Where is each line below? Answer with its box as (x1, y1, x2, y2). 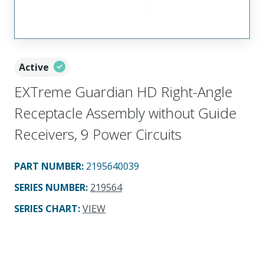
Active (19, 60, 49, 74)
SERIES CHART (14, 202, 78, 215)
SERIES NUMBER (14, 180, 85, 194)
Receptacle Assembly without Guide (14, 103, 236, 123)
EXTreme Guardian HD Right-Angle (14, 81, 232, 101)
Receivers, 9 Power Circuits (14, 124, 181, 144)
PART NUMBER (14, 159, 81, 173)
